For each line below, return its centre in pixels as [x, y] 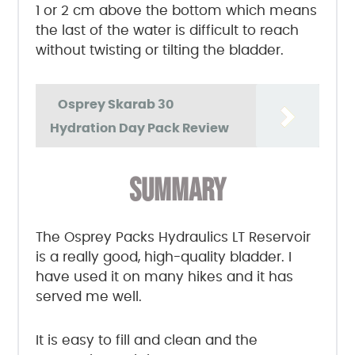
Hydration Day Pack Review [139, 129]
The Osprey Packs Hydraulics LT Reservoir [173, 237]
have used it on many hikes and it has [164, 277]
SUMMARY [177, 191]
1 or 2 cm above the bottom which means [176, 11]
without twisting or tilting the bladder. [159, 51]
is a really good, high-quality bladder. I [163, 257]
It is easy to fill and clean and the [146, 340]
